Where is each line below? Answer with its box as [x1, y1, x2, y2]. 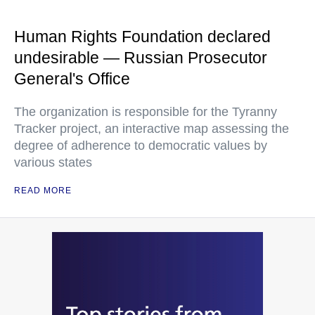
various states [14, 155, 92, 170]
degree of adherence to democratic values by [14, 139, 267, 153]
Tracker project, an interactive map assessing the [14, 122, 289, 136]
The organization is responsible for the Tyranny [14, 105, 277, 120]
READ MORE [14, 186, 72, 196]
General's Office [14, 70, 130, 89]
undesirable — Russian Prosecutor [14, 49, 267, 67]
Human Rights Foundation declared [14, 27, 271, 46]
